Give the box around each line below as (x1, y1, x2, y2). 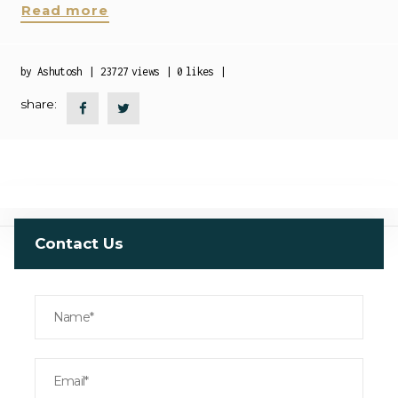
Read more (21, 3, 109, 20)
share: (20, 96, 58, 111)
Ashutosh (37, 64, 83, 78)
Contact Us (35, 234, 124, 252)
